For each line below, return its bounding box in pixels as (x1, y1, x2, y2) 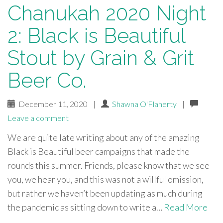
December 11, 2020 (15, 99, 89, 109)
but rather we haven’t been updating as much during (7, 188, 203, 199)
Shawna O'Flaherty (112, 99, 177, 109)
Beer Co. (7, 68, 87, 93)
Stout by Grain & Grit (7, 46, 194, 70)
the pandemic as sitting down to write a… (7, 202, 164, 213)
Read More (164, 202, 208, 213)
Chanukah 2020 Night (7, 1, 206, 25)
